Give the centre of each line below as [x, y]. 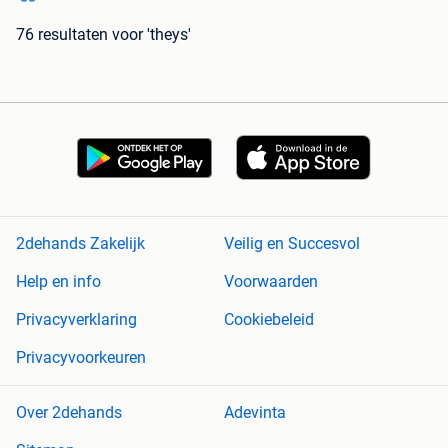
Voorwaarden [271, 282]
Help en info [58, 282]
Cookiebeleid [269, 320]
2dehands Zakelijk [80, 244]
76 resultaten [62, 35]
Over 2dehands [69, 413]
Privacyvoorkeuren [81, 358]
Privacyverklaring [76, 320]
